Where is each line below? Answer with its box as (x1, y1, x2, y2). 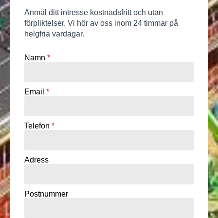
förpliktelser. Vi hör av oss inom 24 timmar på (24, 18, 178, 27)
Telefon (24, 121, 50, 130)
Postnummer (24, 189, 68, 198)
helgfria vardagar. (24, 29, 84, 38)
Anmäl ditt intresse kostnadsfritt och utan (24, 8, 163, 17)
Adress (24, 155, 49, 164)
